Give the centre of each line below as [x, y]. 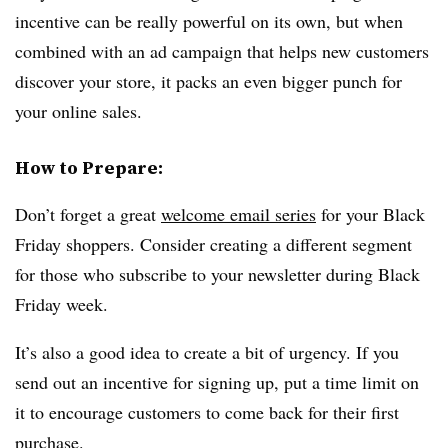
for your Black [370, 214]
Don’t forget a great [88, 214]
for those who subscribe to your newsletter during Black [217, 274]
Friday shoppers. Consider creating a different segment [213, 244]
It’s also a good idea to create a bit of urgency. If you [207, 352]
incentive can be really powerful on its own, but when [209, 21]
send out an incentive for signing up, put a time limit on [217, 382]
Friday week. [64, 304]
